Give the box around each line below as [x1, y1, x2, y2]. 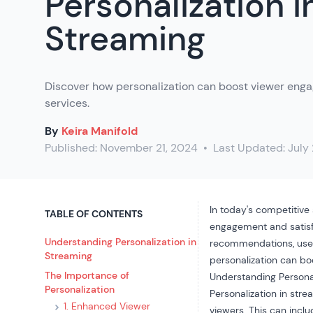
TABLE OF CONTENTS [45, 208, 143, 220]
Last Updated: [210, 140, 288, 155]
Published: [45, 140, 100, 155]
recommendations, [210, 237, 298, 249]
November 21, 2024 [100, 140, 198, 155]
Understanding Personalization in [45, 235, 196, 248]
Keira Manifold [61, 124, 138, 138]
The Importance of [45, 269, 129, 282]
